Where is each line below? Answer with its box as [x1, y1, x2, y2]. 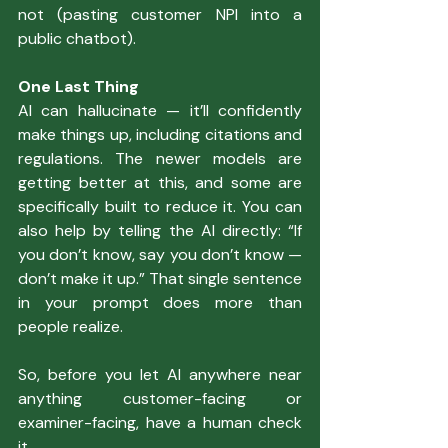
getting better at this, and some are [18, 171, 302, 193]
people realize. [18, 315, 123, 337]
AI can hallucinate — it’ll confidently [18, 99, 302, 121]
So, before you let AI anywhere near [18, 363, 302, 385]
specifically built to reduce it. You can [18, 195, 302, 217]
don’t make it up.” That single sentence [18, 267, 302, 289]
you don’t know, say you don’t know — [18, 243, 302, 265]
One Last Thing [18, 75, 139, 97]
